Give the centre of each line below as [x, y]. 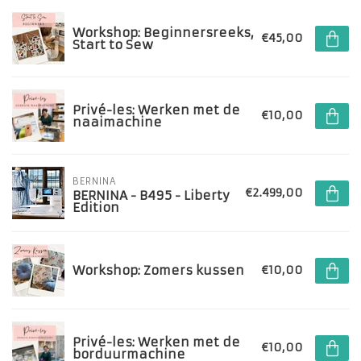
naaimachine [117, 122]
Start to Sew [113, 44]
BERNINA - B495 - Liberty [151, 195]
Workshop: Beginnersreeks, [163, 32]
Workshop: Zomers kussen [158, 270]
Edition [96, 207]
